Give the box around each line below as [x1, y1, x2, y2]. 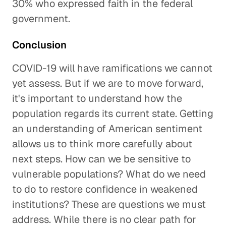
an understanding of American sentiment [12, 122, 202, 135]
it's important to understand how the [12, 92, 182, 105]
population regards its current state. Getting [12, 107, 213, 120]
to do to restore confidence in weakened [12, 183, 198, 196]
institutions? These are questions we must [12, 198, 206, 211]
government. [12, 12, 70, 25]
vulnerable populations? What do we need [12, 167, 206, 181]
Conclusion [12, 38, 67, 51]
